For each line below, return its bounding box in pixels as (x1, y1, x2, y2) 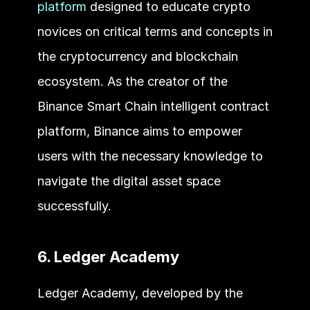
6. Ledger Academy (37, 247, 179, 266)
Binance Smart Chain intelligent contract (37, 98, 269, 113)
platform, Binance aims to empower (37, 123, 242, 138)
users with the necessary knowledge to (37, 148, 263, 163)
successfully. (37, 198, 111, 213)
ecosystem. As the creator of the (37, 73, 228, 89)
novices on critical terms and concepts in (37, 24, 273, 39)
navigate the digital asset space (37, 173, 221, 188)
